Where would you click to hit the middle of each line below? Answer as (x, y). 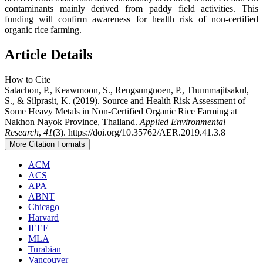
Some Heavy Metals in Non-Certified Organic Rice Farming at (121, 112)
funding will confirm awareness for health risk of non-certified (131, 19)
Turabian (45, 249)
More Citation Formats (47, 144)
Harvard (43, 218)
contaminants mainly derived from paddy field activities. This (131, 9)
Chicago (44, 207)
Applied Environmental (183, 122)
